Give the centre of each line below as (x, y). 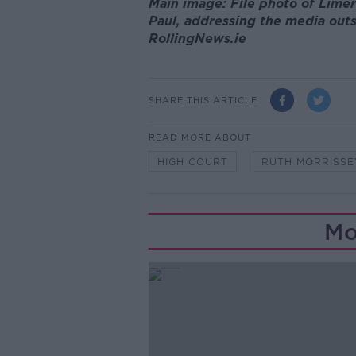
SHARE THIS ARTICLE (203, 100)
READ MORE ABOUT (199, 138)
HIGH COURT (192, 162)
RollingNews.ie (197, 38)
